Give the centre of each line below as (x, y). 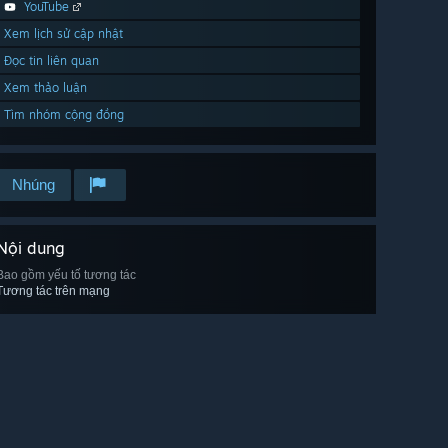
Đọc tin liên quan (51, 61)
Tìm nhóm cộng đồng (64, 115)
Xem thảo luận (45, 88)
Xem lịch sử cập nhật (63, 34)
